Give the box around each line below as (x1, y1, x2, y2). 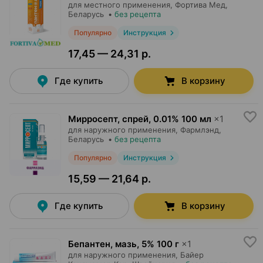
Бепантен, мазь (68, 238, 137, 249)
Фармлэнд (180, 125, 219, 134)
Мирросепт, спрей (68, 113, 149, 124)
